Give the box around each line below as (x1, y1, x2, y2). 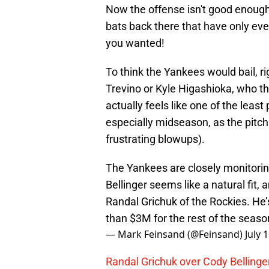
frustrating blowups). (106, 133, 205, 146)
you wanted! (106, 37, 165, 50)
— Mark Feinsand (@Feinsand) (106, 228, 245, 241)
